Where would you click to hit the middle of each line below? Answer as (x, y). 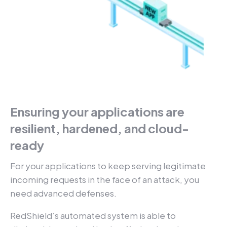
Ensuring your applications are (97, 111)
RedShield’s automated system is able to (93, 215)
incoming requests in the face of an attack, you (105, 179)
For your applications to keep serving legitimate (108, 165)
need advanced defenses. (64, 193)
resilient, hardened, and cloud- (100, 128)
